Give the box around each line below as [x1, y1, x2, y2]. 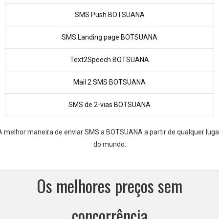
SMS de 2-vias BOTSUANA [68, 101, 151, 109]
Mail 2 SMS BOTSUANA [73, 78, 146, 86]
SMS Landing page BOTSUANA [62, 33, 157, 41]
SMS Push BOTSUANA [74, 11, 145, 19]
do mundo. [93, 140, 126, 148]
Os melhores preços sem [37, 173, 182, 198]
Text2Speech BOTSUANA [70, 56, 149, 64]
